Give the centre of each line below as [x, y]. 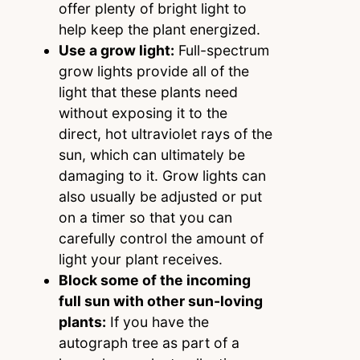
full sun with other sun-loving [160, 301]
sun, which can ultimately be [151, 154]
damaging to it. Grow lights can [162, 175]
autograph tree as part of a [149, 342]
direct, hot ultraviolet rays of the [165, 133]
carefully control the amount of [161, 238]
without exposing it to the [143, 112]
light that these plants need [148, 92]
